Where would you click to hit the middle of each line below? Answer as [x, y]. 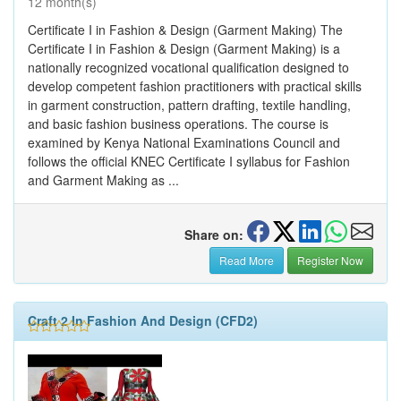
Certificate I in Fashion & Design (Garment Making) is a [184, 48]
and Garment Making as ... [103, 179]
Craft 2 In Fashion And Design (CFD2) [143, 320]
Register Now [330, 260]
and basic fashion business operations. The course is [178, 123]
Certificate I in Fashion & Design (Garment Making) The [185, 29]
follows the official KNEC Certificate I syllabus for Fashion [189, 161]
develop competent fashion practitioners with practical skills [195, 85]
